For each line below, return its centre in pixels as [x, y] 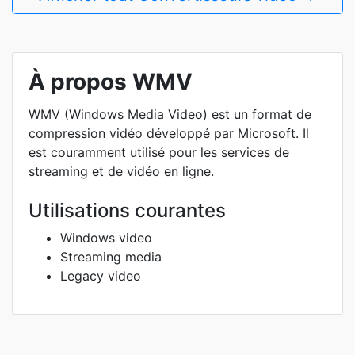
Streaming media [111, 257]
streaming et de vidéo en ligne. [121, 171]
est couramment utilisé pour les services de [159, 152]
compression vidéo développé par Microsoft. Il [169, 133]
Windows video [106, 238]
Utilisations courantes [127, 210]
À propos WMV [111, 82]
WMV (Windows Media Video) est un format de [170, 114]
